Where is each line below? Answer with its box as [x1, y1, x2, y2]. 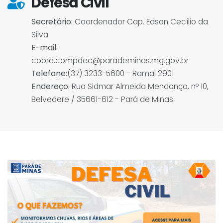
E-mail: [31, 42, 58, 53]
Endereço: [31, 81, 70, 92]
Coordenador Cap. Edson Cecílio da [73, 16, 208, 27]
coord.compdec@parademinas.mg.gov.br [31, 55, 189, 66]
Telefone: [31, 68, 67, 79]
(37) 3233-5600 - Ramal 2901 [67, 68, 174, 79]
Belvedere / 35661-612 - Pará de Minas [31, 94, 173, 105]
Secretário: [31, 16, 73, 27]
